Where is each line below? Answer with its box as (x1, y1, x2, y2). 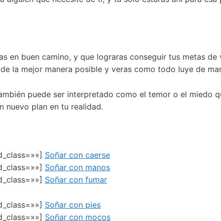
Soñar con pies (45, 199, 101, 210)
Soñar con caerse (45, 150, 110, 160)
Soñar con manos (45, 162, 110, 173)
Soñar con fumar (45, 175, 107, 185)
